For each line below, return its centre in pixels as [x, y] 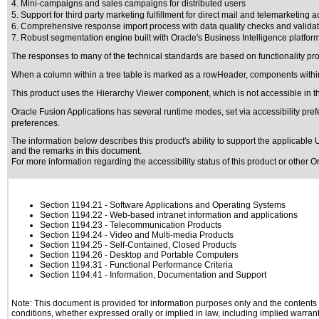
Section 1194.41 [71, 275]
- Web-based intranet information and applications [200, 215]
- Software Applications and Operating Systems [194, 205]
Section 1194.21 [71, 205]
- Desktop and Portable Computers [171, 255]
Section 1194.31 [71, 265]
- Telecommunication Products [162, 225]
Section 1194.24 [71, 235]
